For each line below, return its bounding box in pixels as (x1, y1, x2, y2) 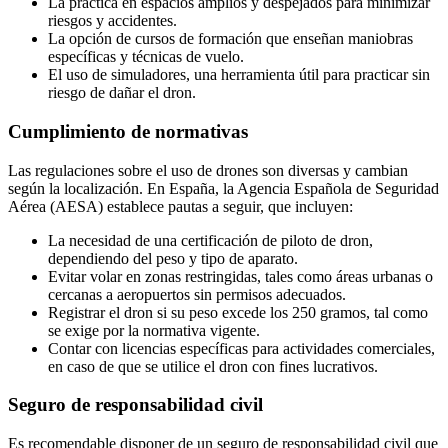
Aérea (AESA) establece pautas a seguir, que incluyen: (8, 197, 353, 215)
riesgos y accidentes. (48, 12, 177, 30)
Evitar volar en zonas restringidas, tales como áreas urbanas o (48, 267, 433, 285)
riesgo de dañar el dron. (48, 84, 196, 102)
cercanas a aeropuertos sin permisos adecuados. (48, 285, 346, 303)
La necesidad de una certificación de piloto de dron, (48, 231, 373, 249)
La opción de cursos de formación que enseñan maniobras (48, 30, 413, 48)
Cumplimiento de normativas (8, 120, 248, 142)
